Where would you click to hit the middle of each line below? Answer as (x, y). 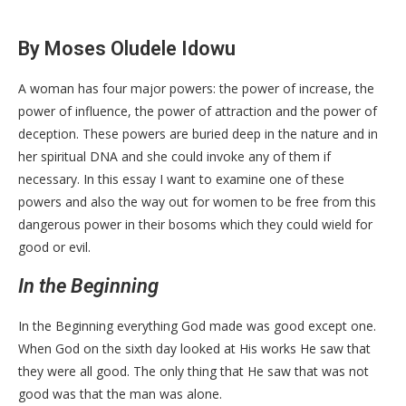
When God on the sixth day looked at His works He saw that (194, 348)
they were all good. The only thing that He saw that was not (193, 371)
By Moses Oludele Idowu (127, 48)
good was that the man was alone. (120, 393)
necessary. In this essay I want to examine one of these (181, 179)
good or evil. (54, 246)
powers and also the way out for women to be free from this (197, 201)
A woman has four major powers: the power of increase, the (196, 88)
